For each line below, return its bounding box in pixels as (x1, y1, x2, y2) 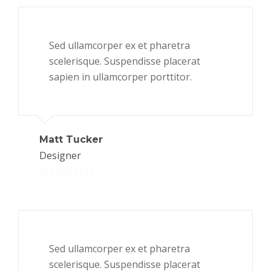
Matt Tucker (39, 133, 103, 145)
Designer (39, 148, 81, 162)
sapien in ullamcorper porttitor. (49, 70, 192, 83)
